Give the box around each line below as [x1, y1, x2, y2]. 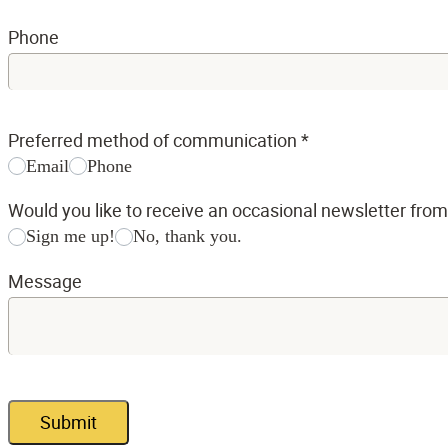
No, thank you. [133, 226, 242, 247]
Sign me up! [26, 226, 115, 247]
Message [8, 268, 82, 293]
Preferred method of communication [8, 127, 301, 152]
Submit [40, 409, 97, 434]
